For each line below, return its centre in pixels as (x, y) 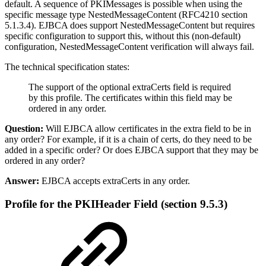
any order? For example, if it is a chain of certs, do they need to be (128, 140)
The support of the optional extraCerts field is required (130, 87)
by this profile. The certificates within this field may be (130, 98)
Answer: (22, 181)
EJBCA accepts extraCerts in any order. (115, 181)
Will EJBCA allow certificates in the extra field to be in (147, 129)
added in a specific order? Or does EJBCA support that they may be (132, 150)
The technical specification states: (67, 67)
